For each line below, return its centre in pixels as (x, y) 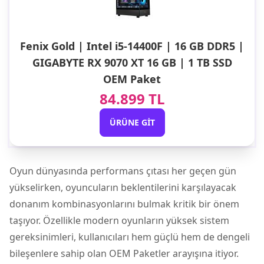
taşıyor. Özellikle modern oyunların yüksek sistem (119, 220)
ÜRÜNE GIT (132, 122)
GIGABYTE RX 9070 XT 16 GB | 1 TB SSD (132, 62)
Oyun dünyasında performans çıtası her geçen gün (123, 171)
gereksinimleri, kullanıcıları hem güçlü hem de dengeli (130, 237)
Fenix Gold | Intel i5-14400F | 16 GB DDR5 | (132, 46)
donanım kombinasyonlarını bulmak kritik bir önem (124, 204)
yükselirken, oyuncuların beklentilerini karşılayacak (123, 187)
